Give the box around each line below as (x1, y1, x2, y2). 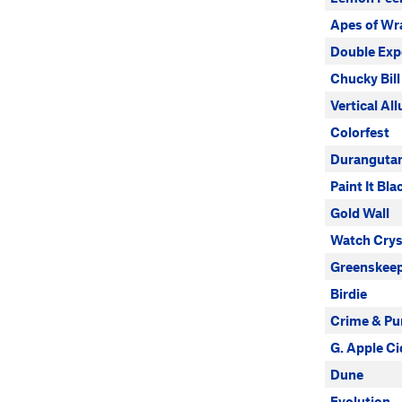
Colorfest (330, 124, 389, 140)
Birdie (330, 285, 367, 301)
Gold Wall (330, 205, 389, 221)
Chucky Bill (330, 70, 400, 86)
